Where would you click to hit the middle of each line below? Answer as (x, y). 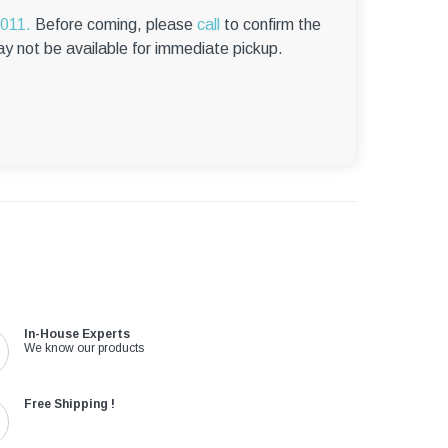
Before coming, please (114, 25)
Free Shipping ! (70, 404)
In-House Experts (77, 334)
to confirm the (270, 25)
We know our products (84, 348)
